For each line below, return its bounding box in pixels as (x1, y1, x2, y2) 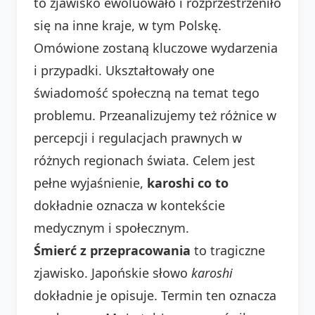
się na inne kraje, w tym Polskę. (34, 16, 221, 34)
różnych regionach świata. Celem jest (34, 151, 255, 169)
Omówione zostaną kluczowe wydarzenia (34, 39, 278, 56)
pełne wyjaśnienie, (34, 174, 147, 191)
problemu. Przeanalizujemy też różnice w (34, 106, 276, 124)
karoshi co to (147, 174, 229, 191)
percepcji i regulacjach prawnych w (34, 129, 242, 146)
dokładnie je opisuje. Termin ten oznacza (34, 286, 276, 304)
